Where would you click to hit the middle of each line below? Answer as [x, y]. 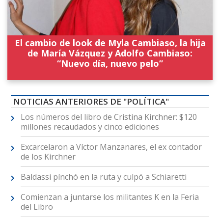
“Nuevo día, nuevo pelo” [110, 64]
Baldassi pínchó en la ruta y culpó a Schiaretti [103, 177]
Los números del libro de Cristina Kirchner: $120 [109, 117]
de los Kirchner [48, 156]
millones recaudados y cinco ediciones [90, 126]
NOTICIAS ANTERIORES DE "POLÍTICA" [91, 101]
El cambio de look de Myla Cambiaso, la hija [110, 43]
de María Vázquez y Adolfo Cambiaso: [110, 53]
